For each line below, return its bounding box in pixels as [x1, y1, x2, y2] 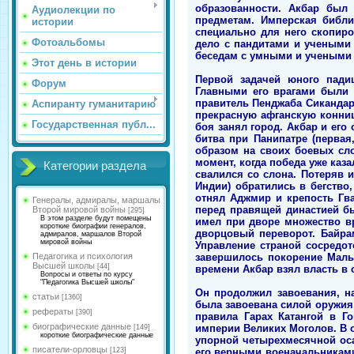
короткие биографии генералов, [40, 222, 146, 230]
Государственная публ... [32, 119, 156, 130]
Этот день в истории [32, 57, 137, 69]
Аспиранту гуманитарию [32, 98, 156, 110]
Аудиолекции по [32, 4, 115, 16]
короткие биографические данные [40, 331, 153, 339]
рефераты [32, 307, 73, 316]
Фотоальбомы [32, 36, 105, 48]
